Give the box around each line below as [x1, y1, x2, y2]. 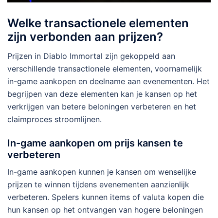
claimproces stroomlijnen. [7, 114, 102, 125]
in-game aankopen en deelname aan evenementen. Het [7, 76, 210, 87]
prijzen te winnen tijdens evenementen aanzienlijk [7, 180, 189, 190]
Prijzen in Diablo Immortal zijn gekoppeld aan [7, 51, 175, 61]
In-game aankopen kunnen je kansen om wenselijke [7, 167, 196, 177]
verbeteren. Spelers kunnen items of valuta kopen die [7, 192, 204, 202]
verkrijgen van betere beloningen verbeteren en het [7, 102, 196, 112]
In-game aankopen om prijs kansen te [7, 137, 183, 149]
